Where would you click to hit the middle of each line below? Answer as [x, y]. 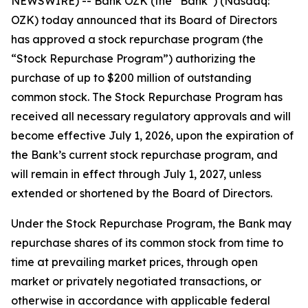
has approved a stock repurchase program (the [137, 39]
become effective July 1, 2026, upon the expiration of [152, 135]
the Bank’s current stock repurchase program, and [144, 155]
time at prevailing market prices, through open [134, 262]
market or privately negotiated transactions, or [136, 281]
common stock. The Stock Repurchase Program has [147, 97]
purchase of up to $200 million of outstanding [131, 78]
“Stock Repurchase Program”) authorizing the [133, 58]
